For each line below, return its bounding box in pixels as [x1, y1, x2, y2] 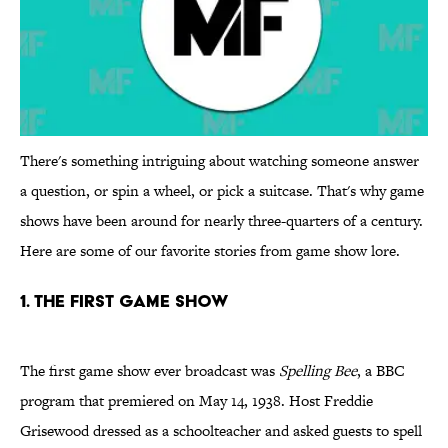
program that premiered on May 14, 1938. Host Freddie [20, 390, 373, 412]
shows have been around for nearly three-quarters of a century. [20, 210, 423, 232]
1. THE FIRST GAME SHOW [20, 290, 228, 312]
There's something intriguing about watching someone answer [20, 150, 419, 172]
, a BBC [357, 360, 405, 382]
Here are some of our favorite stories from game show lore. [20, 240, 400, 262]
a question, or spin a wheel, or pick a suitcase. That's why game [20, 180, 424, 202]
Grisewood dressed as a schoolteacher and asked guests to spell [20, 420, 422, 442]
